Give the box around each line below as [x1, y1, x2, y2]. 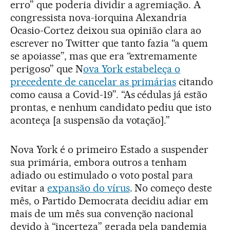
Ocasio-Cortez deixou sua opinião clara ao [10, 24, 202, 36]
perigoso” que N [10, 62, 83, 75]
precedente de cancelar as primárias [10, 75, 177, 88]
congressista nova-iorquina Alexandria [10, 11, 187, 24]
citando [176, 75, 214, 88]
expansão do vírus [47, 181, 130, 194]
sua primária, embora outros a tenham [10, 156, 187, 168]
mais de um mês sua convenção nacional [10, 207, 194, 220]
